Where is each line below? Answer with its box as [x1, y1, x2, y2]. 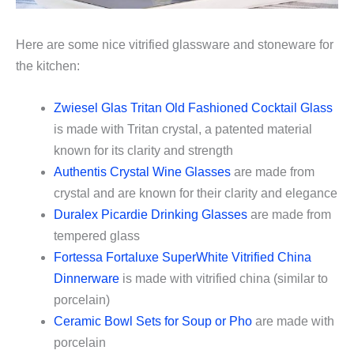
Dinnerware [54, 271, 119, 285]
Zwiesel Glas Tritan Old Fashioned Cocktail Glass [54, 100, 333, 115]
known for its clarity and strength [54, 143, 233, 157]
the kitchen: [16, 59, 80, 73]
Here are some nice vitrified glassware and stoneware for [16, 38, 333, 52]
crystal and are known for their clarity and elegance [54, 186, 337, 200]
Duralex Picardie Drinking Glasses [54, 207, 247, 221]
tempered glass [54, 228, 140, 243]
